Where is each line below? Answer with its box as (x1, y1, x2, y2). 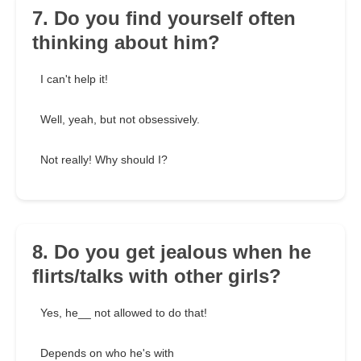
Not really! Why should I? (40, 153, 168, 167)
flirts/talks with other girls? (32, 265, 281, 288)
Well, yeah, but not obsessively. (40, 113, 200, 127)
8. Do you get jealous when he (32, 241, 311, 263)
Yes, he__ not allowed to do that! (40, 306, 207, 320)
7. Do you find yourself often (32, 7, 296, 30)
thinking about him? (32, 31, 220, 54)
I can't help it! (40, 73, 108, 86)
